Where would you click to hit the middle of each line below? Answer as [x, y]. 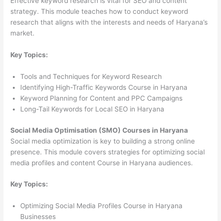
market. [23, 33]
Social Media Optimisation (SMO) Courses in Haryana [99, 130]
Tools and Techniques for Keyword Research [91, 77]
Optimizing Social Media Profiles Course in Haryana [102, 206]
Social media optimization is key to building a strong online [103, 141]
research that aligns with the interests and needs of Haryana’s [109, 22]
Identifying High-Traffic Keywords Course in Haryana [104, 88]
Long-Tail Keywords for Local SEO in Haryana [92, 109]
